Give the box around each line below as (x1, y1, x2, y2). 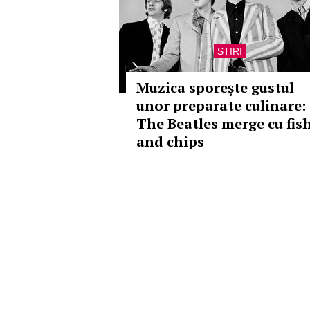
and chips (136, 132, 204, 151)
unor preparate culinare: (136, 96, 306, 115)
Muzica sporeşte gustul (136, 78, 294, 97)
